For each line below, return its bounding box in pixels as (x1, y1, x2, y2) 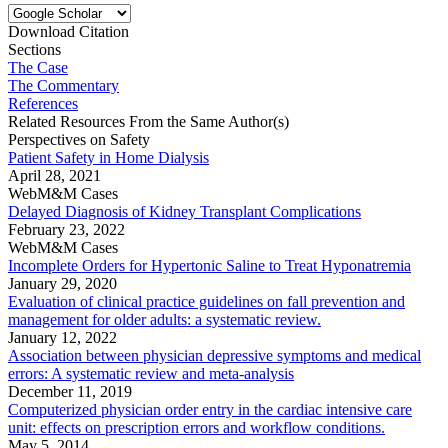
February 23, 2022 (8, 220, 125, 238)
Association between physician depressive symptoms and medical (8, 346, 421, 364)
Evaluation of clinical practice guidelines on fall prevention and (8, 292, 405, 310)
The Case (8, 58, 68, 76)
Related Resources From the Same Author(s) (8, 112, 289, 130)
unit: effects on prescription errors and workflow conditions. (8, 418, 385, 436)
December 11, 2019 (8, 382, 132, 400)
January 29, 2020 (8, 274, 117, 292)
